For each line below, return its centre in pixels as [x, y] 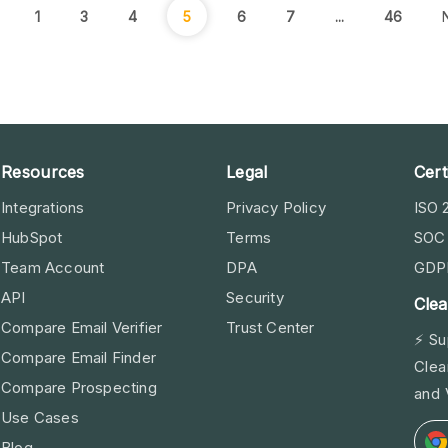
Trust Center [270, 328]
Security [255, 298]
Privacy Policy [276, 208]
